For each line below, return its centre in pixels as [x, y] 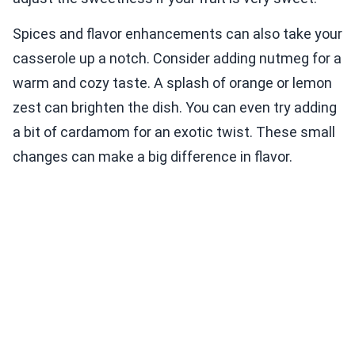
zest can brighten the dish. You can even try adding [175, 108]
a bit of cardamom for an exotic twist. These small [174, 132]
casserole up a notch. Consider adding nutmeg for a [177, 59]
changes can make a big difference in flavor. [153, 157]
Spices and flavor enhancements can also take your [177, 34]
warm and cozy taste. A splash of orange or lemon [172, 83]
